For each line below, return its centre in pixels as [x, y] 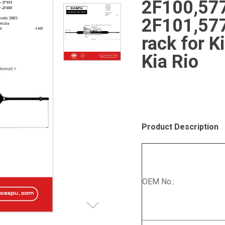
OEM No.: [158, 182]
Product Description [180, 127]
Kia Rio [170, 62]
